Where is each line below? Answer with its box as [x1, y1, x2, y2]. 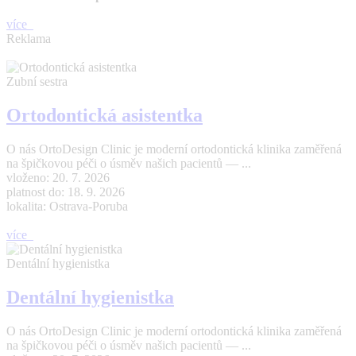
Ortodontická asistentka [6, 104, 203, 126]
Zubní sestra [6, 75, 68, 89]
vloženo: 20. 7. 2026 [6, 170, 110, 184]
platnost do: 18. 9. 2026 [6, 184, 125, 199]
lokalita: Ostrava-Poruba [6, 199, 128, 213]
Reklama [6, 32, 51, 46]
